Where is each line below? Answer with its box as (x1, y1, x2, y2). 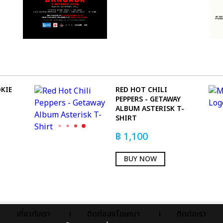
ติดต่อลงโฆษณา (87, 208, 140, 220)
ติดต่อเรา (177, 208, 206, 220)
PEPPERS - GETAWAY (115, 94, 181, 105)
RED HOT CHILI (115, 84, 167, 95)
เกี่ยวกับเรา (17, 208, 50, 220)
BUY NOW (123, 153, 157, 164)
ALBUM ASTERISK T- (115, 103, 184, 114)
